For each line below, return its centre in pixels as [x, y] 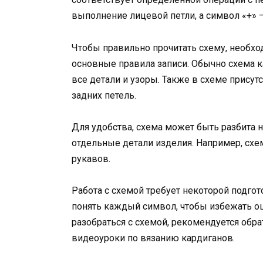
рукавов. [91, 159]
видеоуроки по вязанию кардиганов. [153, 238]
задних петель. [104, 95]
